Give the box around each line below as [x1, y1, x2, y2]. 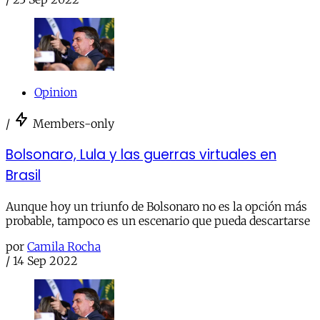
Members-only [33, 116, 114, 131]
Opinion [34, 85, 77, 100]
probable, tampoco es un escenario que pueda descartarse [6, 213, 310, 228]
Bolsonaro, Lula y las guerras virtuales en [6, 144, 276, 164]
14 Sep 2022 [13, 253, 78, 268]
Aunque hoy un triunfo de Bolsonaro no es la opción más [6, 199, 307, 214]
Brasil [6, 165, 41, 185]
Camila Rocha [27, 239, 101, 254]
